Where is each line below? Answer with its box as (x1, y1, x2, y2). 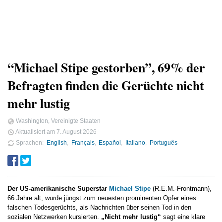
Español (99, 139, 121, 146)
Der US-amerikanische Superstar (7, 185, 109, 193)
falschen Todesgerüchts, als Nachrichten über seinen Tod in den (7, 204, 191, 212)
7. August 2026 (56, 128, 97, 135)
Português (150, 139, 178, 146)
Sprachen (14, 139, 42, 146)
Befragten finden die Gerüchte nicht (7, 76, 204, 95)
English (46, 139, 67, 146)
